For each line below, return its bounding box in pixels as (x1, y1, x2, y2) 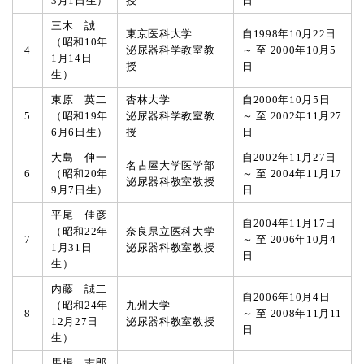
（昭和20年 (51, 167, 108, 180)
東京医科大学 (126, 28, 193, 40)
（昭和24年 (51, 299, 108, 311)
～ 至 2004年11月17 (242, 167, 343, 180)
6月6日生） (51, 126, 108, 138)
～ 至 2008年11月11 (242, 307, 343, 319)
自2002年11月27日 (242, 151, 336, 163)
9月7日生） (51, 184, 108, 196)
